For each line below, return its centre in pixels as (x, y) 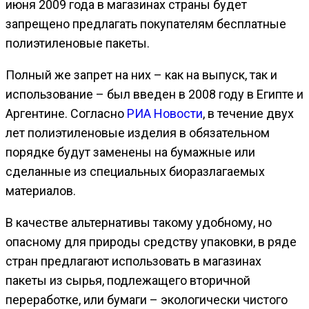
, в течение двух (248, 113)
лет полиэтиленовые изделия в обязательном (138, 132)
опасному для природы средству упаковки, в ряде (151, 241)
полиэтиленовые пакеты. (78, 43)
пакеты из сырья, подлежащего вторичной (128, 280)
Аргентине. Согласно (66, 113)
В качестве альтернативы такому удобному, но (139, 222)
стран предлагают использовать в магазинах (133, 261)
